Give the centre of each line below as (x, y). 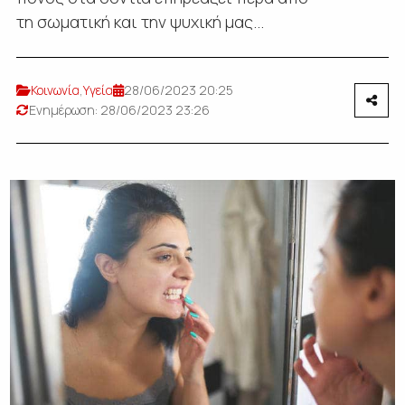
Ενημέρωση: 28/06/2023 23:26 (119, 110)
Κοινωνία (55, 90)
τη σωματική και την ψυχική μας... (140, 22)
